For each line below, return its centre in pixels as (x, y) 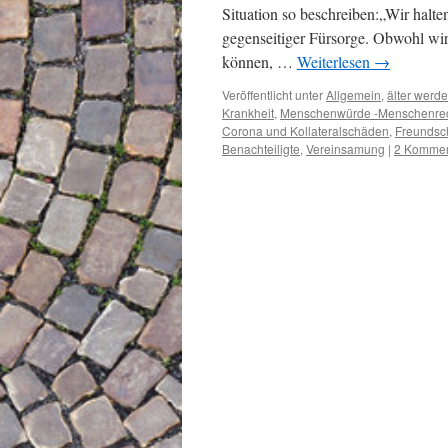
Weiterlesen (335, 61)
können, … (259, 61)
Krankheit (248, 112)
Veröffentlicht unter (272, 94)
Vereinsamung (345, 148)
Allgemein (353, 94)
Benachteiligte (261, 148)
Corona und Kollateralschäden (305, 130)
